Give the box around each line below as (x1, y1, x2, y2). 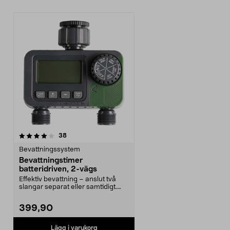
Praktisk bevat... (19, 191, 68, 198)
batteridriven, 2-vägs (19, 165, 97, 173)
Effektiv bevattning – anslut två (19, 176, 116, 183)
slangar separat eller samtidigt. (19, 184, 117, 190)
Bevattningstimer (19, 157, 83, 164)
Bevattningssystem (19, 146, 80, 153)
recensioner (66, 132, 101, 138)
